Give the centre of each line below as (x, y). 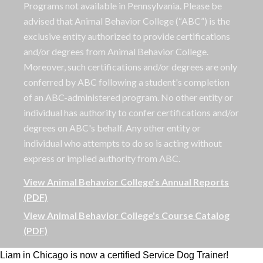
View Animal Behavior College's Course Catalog (127, 215)
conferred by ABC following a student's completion (127, 82)
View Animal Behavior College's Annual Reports (126, 182)
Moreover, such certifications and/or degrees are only (130, 67)
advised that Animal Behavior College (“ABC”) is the (127, 21)
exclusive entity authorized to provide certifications (127, 36)
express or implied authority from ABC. (102, 159)
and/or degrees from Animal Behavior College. (116, 52)
